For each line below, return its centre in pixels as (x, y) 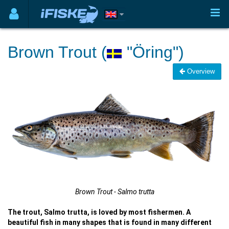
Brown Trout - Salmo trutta (114, 191)
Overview (200, 71)
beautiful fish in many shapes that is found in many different (110, 222)
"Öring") (155, 52)
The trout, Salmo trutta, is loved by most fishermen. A (99, 212)
